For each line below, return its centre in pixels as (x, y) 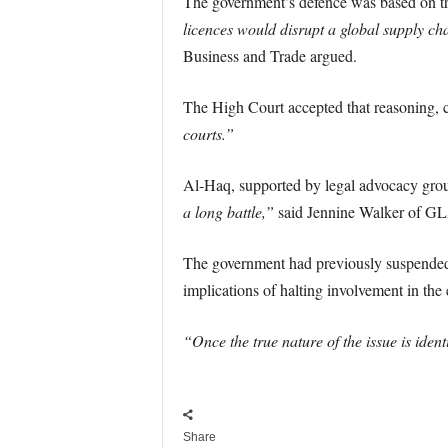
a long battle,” (228, 211)
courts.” (208, 133)
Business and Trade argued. (269, 55)
